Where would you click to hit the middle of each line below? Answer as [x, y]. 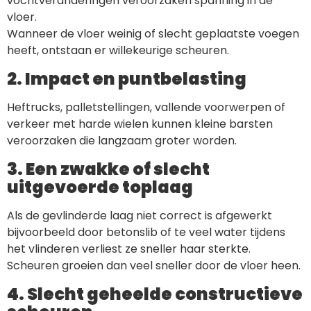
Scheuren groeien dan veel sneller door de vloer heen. [154, 266]
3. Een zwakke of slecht [108, 169]
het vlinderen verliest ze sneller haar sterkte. [129, 249]
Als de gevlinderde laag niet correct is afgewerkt [140, 216]
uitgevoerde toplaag [100, 187]
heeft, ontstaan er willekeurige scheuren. [118, 51]
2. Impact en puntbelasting [127, 79]
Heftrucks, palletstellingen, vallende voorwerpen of [146, 108]
